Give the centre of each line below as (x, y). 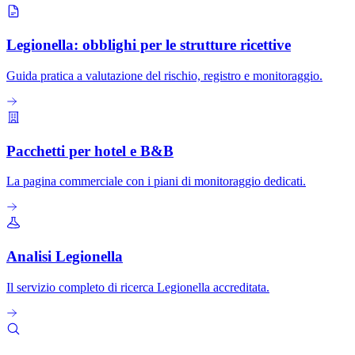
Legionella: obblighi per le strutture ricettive (149, 45)
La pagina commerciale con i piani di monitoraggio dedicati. (156, 181)
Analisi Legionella (65, 256)
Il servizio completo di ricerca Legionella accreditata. (138, 287)
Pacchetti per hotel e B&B (90, 151)
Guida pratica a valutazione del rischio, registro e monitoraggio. (164, 75)
